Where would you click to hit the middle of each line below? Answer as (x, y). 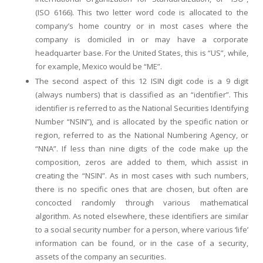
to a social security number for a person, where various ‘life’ (142, 230)
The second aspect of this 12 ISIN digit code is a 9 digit (142, 81)
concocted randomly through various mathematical (142, 203)
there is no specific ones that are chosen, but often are (142, 189)
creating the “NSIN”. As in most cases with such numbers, (142, 176)
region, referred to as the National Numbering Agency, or (142, 135)
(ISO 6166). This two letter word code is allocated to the (142, 12)
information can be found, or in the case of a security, (142, 243)
